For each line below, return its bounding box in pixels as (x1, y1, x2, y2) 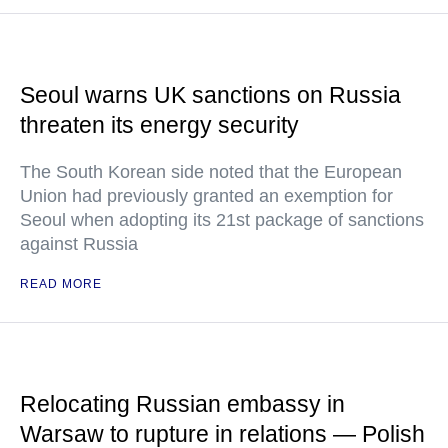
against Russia (20, 234, 138, 254)
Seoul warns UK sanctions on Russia (20, 82, 401, 108)
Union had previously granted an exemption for (20, 186, 393, 206)
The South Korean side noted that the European (20, 162, 402, 182)
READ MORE (20, 277, 102, 291)
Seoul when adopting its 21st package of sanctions (20, 210, 424, 230)
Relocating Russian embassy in (20, 391, 345, 417)
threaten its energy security (20, 112, 299, 138)
